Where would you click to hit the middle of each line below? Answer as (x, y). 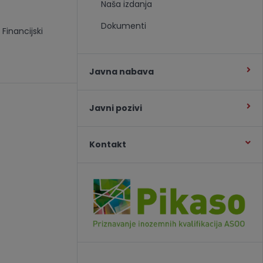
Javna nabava (121, 71)
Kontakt (107, 144)
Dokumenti (123, 26)
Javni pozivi (115, 108)
